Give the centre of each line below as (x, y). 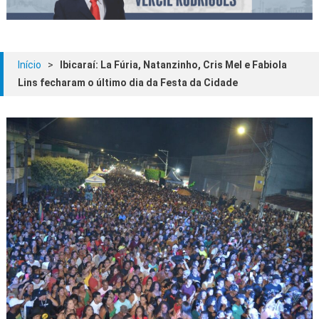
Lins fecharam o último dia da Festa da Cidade (128, 82)
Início (30, 64)
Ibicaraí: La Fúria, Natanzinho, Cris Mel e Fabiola (173, 64)
